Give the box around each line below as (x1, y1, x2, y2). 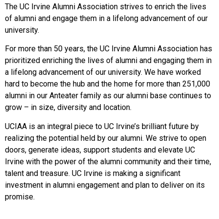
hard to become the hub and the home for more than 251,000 (5, 79, 210, 89)
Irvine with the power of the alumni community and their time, (5, 156, 211, 166)
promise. (5, 192, 37, 201)
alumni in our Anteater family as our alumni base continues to (5, 91, 211, 101)
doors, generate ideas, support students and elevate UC (5, 145, 195, 154)
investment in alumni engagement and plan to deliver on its (5, 180, 205, 190)
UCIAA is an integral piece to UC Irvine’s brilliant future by (5, 121, 199, 131)
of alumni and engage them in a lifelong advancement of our (5, 13, 208, 23)
